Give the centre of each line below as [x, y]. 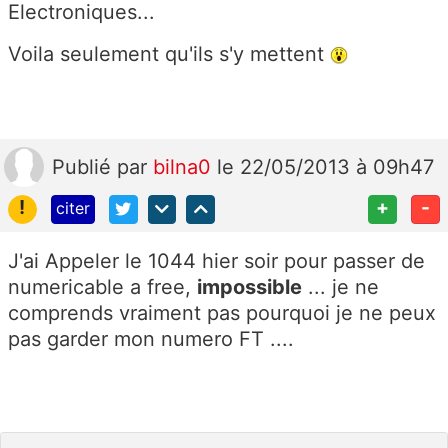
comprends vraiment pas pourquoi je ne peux [222, 312]
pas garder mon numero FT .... [151, 338]
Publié [84, 166]
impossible [249, 286]
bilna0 [185, 166]
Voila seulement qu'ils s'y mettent [169, 53]
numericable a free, [102, 286]
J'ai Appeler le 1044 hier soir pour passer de [216, 260]
